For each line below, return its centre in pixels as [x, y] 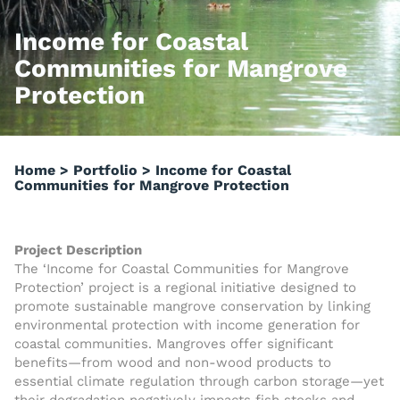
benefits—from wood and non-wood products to [173, 362]
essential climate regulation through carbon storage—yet [199, 381]
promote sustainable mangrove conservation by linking [192, 306]
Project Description [78, 250]
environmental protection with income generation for [187, 325]
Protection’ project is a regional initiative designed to [185, 287]
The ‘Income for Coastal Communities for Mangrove [182, 269]
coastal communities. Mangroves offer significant [174, 344]
